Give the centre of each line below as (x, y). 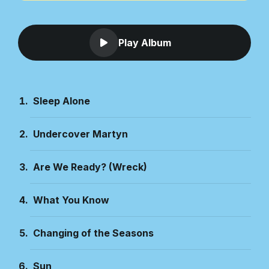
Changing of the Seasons (93, 233)
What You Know (71, 200)
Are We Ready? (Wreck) (90, 167)
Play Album (145, 43)
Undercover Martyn (80, 134)
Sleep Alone (62, 101)
